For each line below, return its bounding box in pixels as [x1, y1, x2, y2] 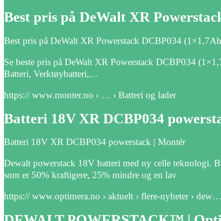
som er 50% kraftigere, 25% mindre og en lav [4, 170, 177, 181]
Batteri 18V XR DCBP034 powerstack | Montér [4, 137, 185, 147]
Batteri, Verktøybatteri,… [4, 69, 99, 79]
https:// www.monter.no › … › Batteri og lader [4, 90, 176, 101]
